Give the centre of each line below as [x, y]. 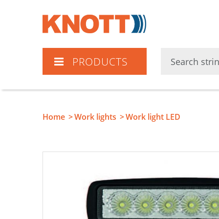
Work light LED [153, 117]
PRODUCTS [100, 62]
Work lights [95, 117]
